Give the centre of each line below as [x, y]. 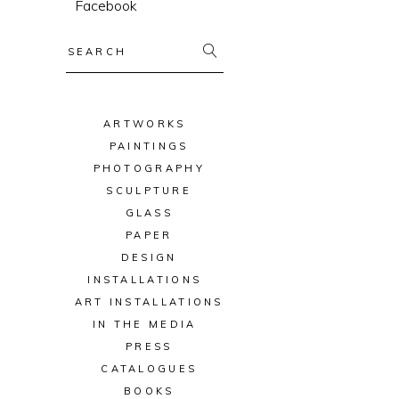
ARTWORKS [145, 124]
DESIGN [149, 257]
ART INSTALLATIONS [149, 302]
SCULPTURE [149, 191]
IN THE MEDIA [144, 324]
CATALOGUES [149, 369]
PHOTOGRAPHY [149, 168]
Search [166, 41]
